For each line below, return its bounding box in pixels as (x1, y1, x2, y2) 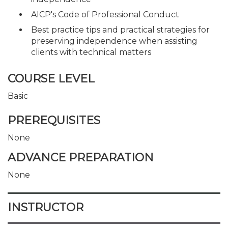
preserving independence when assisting (31, 36, 197, 46)
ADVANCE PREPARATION (8, 151, 154, 164)
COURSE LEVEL (8, 72, 94, 85)
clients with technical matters (31, 47, 151, 57)
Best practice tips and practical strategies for (31, 24, 210, 35)
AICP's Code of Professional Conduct (31, 9, 179, 19)
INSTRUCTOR (8, 201, 83, 214)
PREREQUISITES (8, 113, 100, 127)
